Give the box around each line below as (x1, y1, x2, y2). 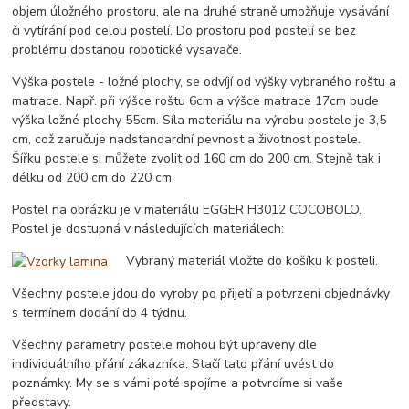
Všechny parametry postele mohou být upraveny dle (12, 336, 318, 354)
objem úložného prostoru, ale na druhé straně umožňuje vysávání (12, 3, 390, 20)
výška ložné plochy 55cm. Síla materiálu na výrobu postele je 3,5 (12, 111, 387, 129)
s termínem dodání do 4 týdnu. (12, 304, 188, 322)
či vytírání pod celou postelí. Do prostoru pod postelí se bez (12, 22, 357, 39)
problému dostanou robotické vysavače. (12, 41, 243, 58)
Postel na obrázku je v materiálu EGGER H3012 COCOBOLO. (12, 201, 362, 218)
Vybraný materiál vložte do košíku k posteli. (108, 252, 379, 269)
